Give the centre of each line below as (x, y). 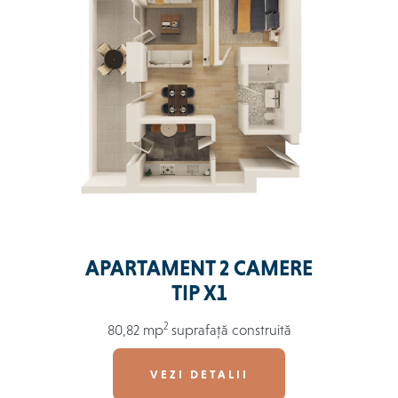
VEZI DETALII (199, 375)
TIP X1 (199, 294)
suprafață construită (231, 330)
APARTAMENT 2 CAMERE (199, 269)
